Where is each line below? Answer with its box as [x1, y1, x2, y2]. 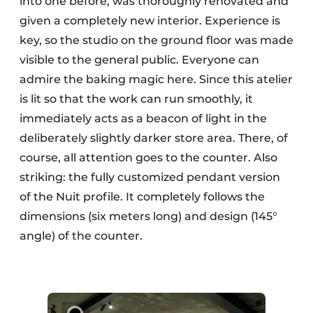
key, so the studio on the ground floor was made [20, 34, 293, 48]
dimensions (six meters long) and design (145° [20, 210, 277, 224]
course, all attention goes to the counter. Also [20, 151, 277, 165]
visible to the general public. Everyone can [20, 53, 259, 67]
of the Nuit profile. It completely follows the [20, 190, 265, 204]
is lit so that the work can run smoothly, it [20, 92, 253, 106]
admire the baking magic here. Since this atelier [20, 73, 293, 87]
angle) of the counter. [20, 229, 143, 243]
